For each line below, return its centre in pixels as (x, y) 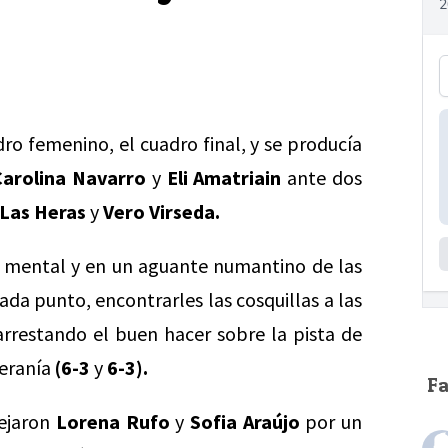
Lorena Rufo (113, 421)
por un (331, 421)
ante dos (322, 177)
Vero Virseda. (161, 211)
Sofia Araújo (245, 421)
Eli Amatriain (224, 177)
